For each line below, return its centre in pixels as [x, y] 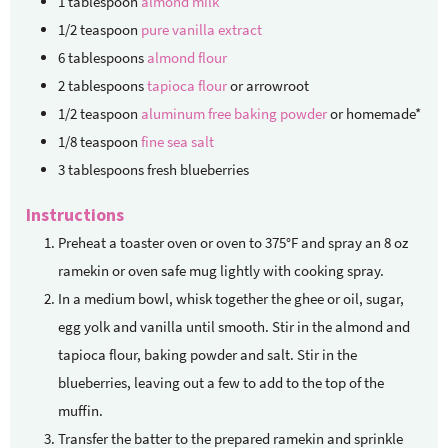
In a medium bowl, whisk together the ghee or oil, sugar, [231, 298]
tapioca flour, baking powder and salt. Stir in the [207, 354]
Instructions [75, 214]
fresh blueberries [198, 169]
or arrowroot [269, 85]
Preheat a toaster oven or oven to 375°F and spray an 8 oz [233, 242]
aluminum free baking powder [234, 113]
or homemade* [375, 113]
